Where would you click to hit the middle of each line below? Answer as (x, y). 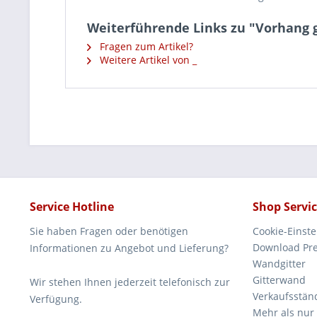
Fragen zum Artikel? (145, 46)
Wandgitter (279, 264)
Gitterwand (279, 280)
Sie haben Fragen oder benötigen (109, 231)
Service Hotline (72, 207)
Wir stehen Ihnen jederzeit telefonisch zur (130, 282)
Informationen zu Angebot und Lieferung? (129, 248)
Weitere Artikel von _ (147, 60)
